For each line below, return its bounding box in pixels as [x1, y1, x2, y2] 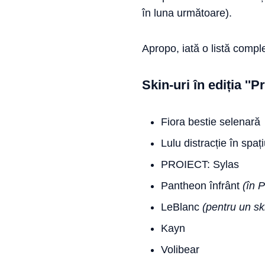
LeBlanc [161, 201, 202, 213]
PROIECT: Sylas [161, 159, 239, 170]
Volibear [161, 244, 199, 256]
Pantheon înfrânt [161, 180, 243, 192]
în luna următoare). [142, 7, 232, 19]
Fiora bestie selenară [161, 116, 260, 128]
